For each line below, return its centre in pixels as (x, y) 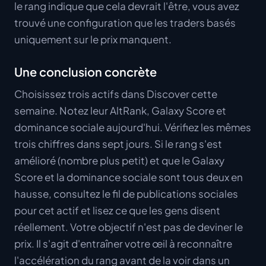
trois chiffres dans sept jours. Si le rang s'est (118, 144)
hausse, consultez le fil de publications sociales (126, 194)
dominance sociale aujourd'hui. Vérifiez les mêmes (133, 127)
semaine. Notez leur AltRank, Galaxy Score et (120, 111)
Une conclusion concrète (85, 72)
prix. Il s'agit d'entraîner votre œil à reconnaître (123, 244)
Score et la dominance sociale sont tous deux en (129, 177)
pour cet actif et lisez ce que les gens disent (117, 210)
